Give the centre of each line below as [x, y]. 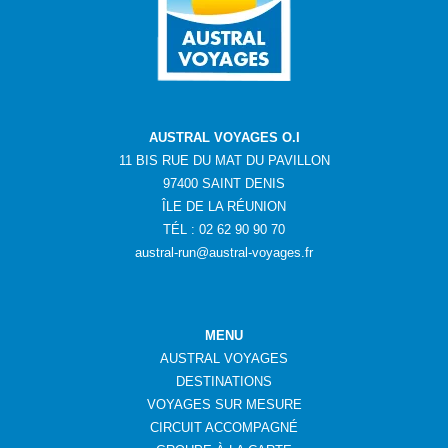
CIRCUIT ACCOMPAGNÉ [224, 428]
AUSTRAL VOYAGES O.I [224, 138]
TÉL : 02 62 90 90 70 [224, 230]
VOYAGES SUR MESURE [224, 405]
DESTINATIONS [224, 382]
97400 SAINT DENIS [224, 184]
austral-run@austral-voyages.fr [224, 253]
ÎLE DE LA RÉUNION [224, 207]
